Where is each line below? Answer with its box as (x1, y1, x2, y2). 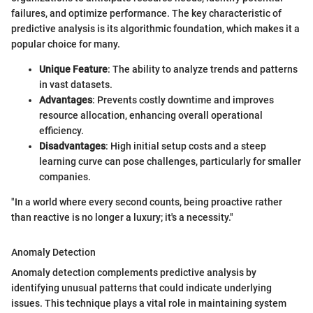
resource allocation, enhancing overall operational (39, 110, 263, 122)
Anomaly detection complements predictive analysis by (11, 267, 256, 279)
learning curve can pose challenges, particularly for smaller (39, 156, 301, 168)
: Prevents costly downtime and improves (92, 94, 274, 106)
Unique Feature (39, 64, 108, 75)
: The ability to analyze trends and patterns (108, 64, 298, 75)
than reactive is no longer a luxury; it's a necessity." (11, 212, 233, 224)
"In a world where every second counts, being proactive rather (11, 196, 282, 208)
